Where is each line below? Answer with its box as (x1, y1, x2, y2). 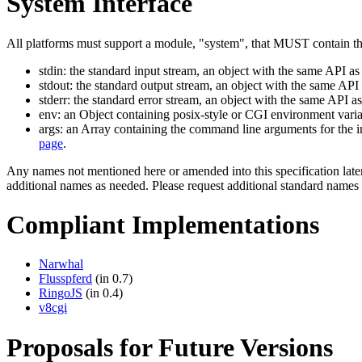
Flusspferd (39, 271, 92, 286)
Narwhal (39, 257, 83, 271)
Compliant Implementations (6, 210, 319, 239)
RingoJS (39, 286, 82, 301)
